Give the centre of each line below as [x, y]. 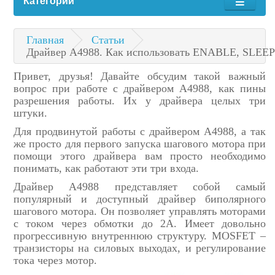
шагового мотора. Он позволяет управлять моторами [140, 211]
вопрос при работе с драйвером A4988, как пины [140, 88]
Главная [45, 40]
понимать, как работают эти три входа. [108, 168]
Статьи [108, 40]
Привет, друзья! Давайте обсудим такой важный [140, 76]
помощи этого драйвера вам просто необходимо [140, 156]
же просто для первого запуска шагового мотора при [140, 143]
